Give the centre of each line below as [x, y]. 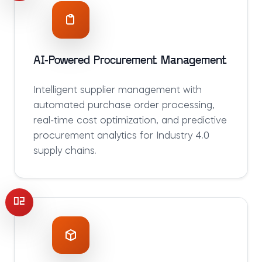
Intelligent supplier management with [118, 91]
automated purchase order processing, [124, 106]
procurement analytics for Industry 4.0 [121, 136]
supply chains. [65, 151]
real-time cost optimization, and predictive [130, 121]
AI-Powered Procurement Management [130, 61]
